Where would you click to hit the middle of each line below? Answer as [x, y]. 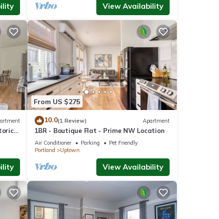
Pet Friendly [123, 143]
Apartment [156, 120]
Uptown [70, 150]
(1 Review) [72, 120]
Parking [90, 143]
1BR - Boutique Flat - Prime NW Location [99, 131]
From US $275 [57, 101]
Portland [45, 150]
